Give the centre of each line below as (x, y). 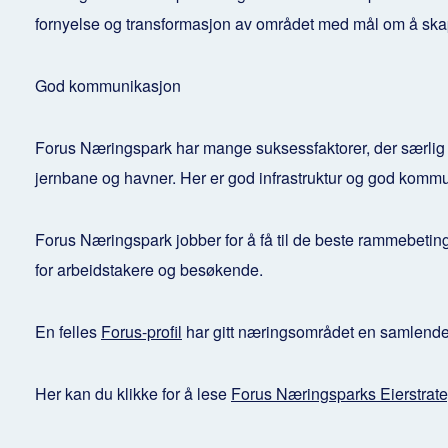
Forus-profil (141, 331)
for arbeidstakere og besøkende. (149, 269)
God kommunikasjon (108, 85)
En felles (68, 331)
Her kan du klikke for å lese (133, 393)
